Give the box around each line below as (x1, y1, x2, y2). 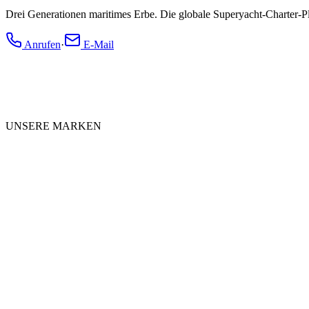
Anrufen (24, 39, 61, 51)
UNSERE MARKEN (6, 120, 101, 132)
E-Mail (83, 39, 114, 51)
